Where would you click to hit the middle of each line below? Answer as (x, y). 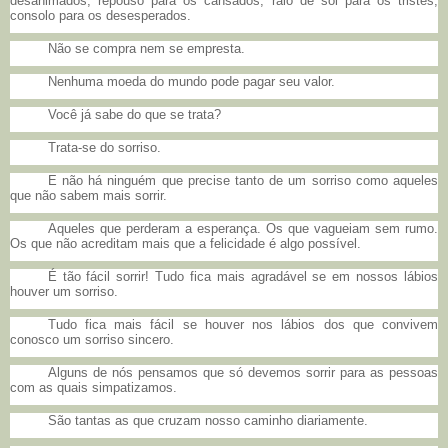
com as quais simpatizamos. (93, 388)
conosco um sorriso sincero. (92, 340)
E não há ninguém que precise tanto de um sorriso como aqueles (242, 181)
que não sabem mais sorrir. (88, 196)
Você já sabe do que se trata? (134, 115)
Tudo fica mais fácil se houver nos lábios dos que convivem (242, 325)
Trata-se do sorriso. (104, 148)
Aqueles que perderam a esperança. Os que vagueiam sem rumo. (242, 229)
